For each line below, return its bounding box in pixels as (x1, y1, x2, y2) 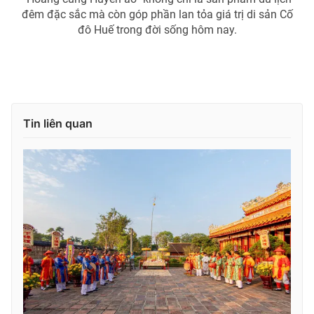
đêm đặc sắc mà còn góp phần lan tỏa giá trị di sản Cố (21, 7, 293, 21)
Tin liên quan (23, 116, 93, 130)
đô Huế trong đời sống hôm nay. (77, 22, 237, 36)
